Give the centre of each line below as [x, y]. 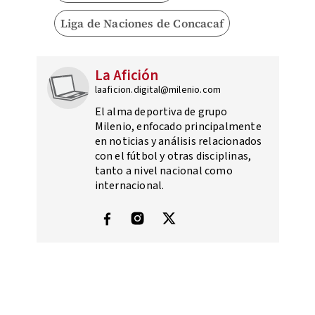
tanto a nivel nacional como [163, 171]
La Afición [127, 76]
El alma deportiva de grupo [161, 112]
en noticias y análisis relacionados [178, 142]
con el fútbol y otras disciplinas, [173, 156]
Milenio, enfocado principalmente [178, 127]
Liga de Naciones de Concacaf [142, 24]
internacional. [129, 186]
